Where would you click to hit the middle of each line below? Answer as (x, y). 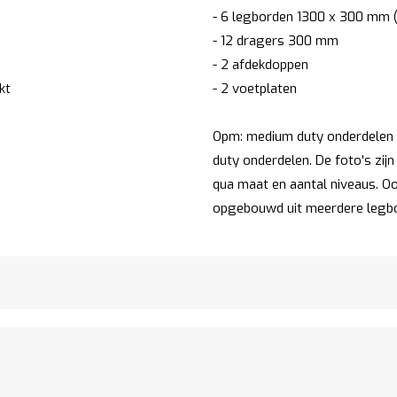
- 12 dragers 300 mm (275, 40)
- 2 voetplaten (254, 88)
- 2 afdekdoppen (260, 64)
